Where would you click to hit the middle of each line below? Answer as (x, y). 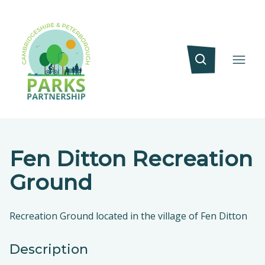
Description (49, 249)
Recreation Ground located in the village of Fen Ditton (128, 216)
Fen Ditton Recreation (131, 159)
